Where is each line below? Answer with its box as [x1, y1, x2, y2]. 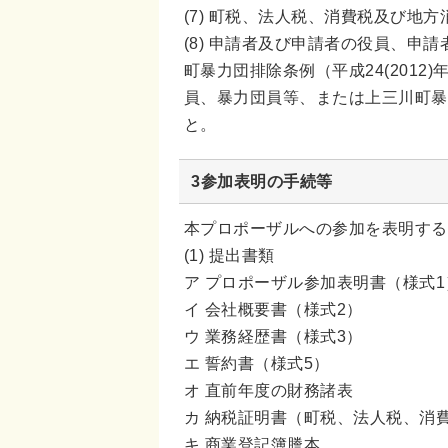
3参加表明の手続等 [191, 172, 333, 191]
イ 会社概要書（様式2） [184, 300, 363, 319]
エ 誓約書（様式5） [184, 354, 330, 373]
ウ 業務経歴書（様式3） [184, 327, 363, 346]
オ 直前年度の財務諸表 [184, 381, 354, 400]
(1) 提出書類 [184, 246, 275, 265]
